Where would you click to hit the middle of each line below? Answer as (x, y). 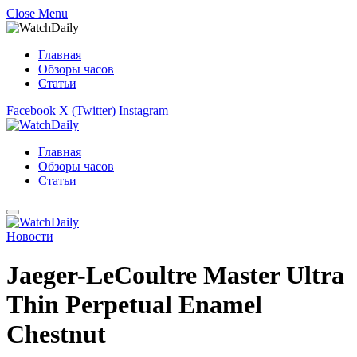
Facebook (31, 110)
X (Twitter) (87, 110)
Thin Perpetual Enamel (134, 305)
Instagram (143, 110)
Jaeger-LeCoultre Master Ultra (175, 275)
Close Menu (37, 13)
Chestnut (56, 334)
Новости (30, 236)
